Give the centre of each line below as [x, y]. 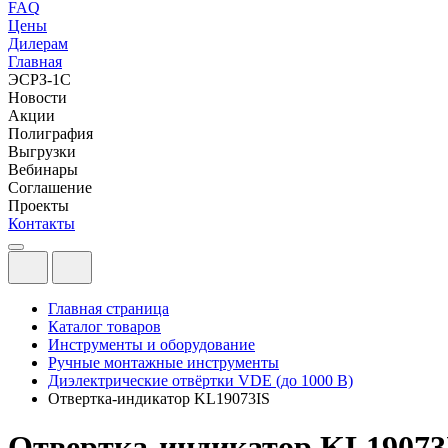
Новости [37, 97]
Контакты [41, 223]
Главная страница [108, 308]
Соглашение [50, 187]
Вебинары [43, 169]
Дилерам [38, 43]
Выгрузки [42, 151]
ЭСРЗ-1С [39, 79]
